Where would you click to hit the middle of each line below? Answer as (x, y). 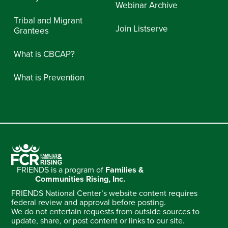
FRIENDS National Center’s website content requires (105, 193)
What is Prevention (49, 78)
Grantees (32, 31)
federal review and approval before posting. (89, 202)
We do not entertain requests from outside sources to (106, 211)
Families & (124, 170)
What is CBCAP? (45, 54)
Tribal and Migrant (48, 21)
